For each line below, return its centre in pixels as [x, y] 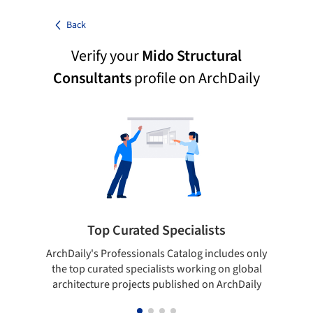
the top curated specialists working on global [156, 269]
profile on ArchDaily [196, 78]
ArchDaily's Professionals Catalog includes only [156, 254]
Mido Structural [192, 56]
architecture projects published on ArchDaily [156, 284]
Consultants [92, 78]
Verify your [107, 56]
